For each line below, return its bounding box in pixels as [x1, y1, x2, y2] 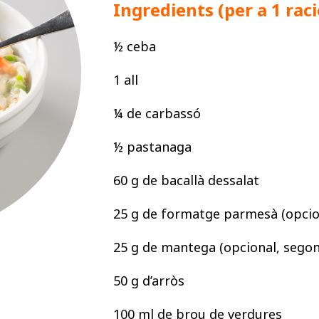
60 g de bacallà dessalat [113, 172, 259, 189]
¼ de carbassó [113, 105, 201, 122]
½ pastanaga [113, 138, 192, 155]
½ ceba [113, 38, 156, 55]
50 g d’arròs [113, 272, 184, 289]
